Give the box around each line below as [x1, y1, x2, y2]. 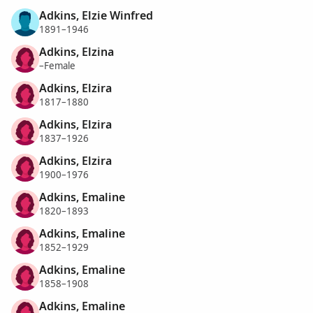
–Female [39, 59, 75, 73]
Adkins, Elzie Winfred [39, 7, 153, 23]
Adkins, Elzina [39, 43, 114, 59]
